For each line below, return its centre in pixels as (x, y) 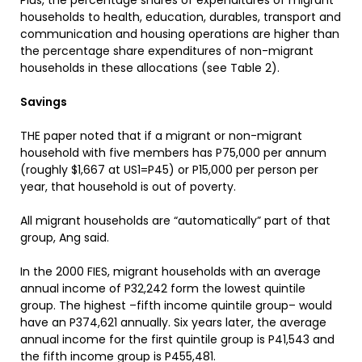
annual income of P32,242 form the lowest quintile (163, 288)
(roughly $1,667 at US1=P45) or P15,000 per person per (169, 170)
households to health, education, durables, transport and (181, 17)
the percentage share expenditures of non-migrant (167, 51)
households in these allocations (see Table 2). (150, 68)
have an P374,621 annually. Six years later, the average (173, 322)
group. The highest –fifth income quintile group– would (176, 305)
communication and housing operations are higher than (180, 34)
